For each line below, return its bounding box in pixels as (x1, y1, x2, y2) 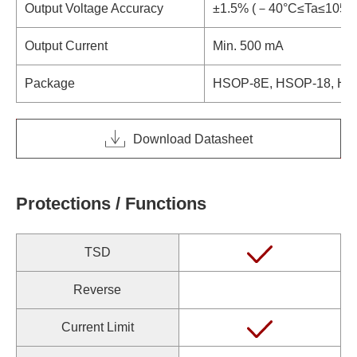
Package (25, 76, 75, 90)
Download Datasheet (132, 131, 253, 146)
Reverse (73, 283, 122, 296)
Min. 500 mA (213, 39, 284, 53)
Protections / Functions (16, 194, 206, 214)
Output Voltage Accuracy (25, 2, 163, 15)
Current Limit (61, 320, 134, 334)
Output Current (25, 39, 108, 53)
